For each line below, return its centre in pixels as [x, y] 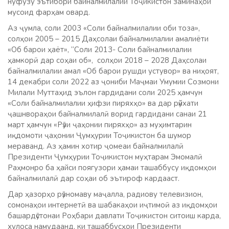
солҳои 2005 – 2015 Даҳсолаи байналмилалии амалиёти [108, 39]
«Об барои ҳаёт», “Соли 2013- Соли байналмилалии [100, 49]
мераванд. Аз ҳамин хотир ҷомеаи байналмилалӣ [96, 146]
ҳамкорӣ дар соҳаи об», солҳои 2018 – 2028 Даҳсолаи [107, 60]
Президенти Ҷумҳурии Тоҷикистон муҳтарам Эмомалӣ [105, 157]
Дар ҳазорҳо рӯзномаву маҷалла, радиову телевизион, [105, 194]
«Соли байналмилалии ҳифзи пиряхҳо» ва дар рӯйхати [103, 103]
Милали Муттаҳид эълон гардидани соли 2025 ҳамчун [105, 92]
